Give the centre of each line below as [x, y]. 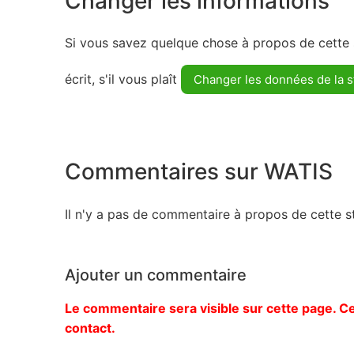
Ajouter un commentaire [156, 275]
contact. [90, 328]
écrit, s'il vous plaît [123, 79]
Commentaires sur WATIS [199, 171]
